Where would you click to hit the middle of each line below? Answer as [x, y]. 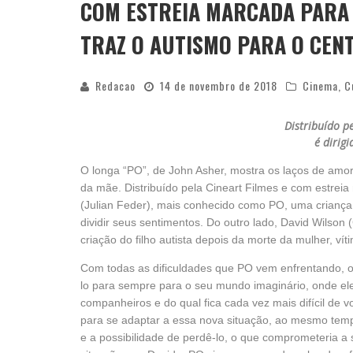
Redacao [115, 85]
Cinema [320, 85]
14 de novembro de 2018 [219, 85]
